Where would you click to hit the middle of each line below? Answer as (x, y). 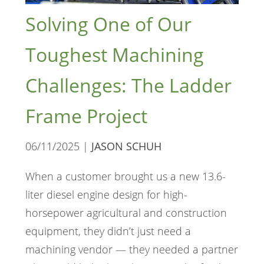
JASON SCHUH (126, 146)
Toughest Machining (114, 55)
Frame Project (86, 116)
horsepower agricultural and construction (126, 213)
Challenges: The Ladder (128, 85)
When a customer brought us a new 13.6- (125, 176)
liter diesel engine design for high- (106, 195)
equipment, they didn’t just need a (108, 231)
